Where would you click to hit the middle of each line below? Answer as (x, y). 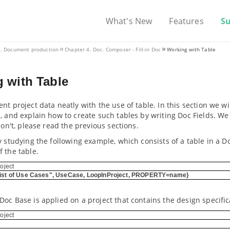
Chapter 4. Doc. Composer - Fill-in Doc (113, 49)
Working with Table (191, 49)
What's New (129, 21)
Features (186, 21)
